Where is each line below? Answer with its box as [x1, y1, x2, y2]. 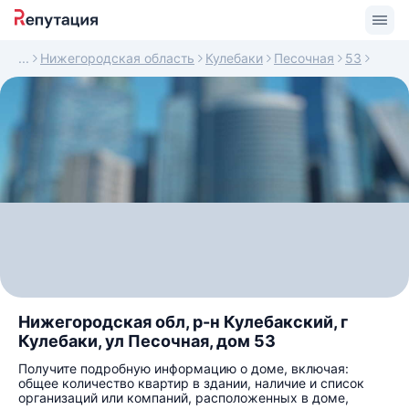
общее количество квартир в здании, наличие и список [18, 375, 364, 391]
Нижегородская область [40, 50, 194, 66]
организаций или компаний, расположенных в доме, [18, 390, 349, 405]
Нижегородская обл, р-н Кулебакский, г [18, 312, 348, 331]
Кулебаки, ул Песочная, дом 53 [18, 331, 276, 351]
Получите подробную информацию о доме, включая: [18, 361, 349, 376]
